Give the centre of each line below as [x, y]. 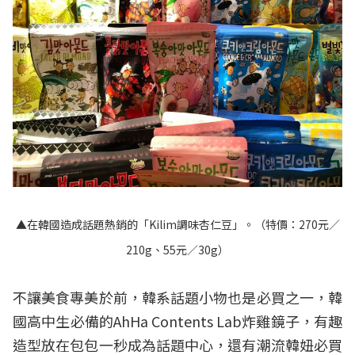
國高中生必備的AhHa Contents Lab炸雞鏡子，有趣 [177, 321]
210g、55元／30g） [177, 249]
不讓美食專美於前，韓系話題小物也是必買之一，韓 [177, 297]
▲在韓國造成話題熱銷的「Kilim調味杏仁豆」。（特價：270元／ [177, 224]
